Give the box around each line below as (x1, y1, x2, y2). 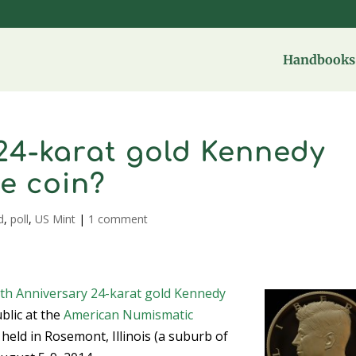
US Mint (35, 211, 76, 226)
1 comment (88, 211, 149, 226)
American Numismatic (64, 306, 194, 323)
